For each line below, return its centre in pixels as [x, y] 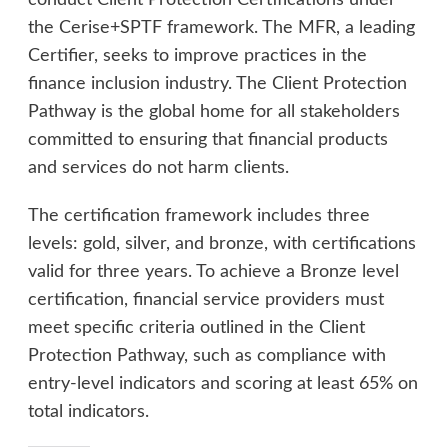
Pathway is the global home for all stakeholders [213, 112]
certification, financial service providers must [205, 300]
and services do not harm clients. [160, 168]
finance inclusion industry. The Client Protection [217, 84]
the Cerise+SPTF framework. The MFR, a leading [221, 28]
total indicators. [90, 412]
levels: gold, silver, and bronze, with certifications [221, 244]
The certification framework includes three [198, 216]
